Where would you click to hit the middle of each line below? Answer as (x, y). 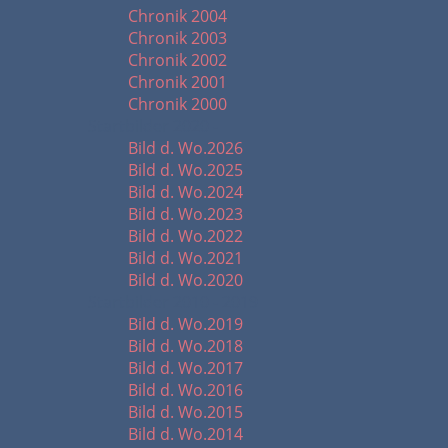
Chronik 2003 (177, 38)
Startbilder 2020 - (153, 126)
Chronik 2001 (177, 82)
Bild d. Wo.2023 (185, 214)
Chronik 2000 (177, 104)
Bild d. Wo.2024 (185, 192)
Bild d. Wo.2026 (185, 148)
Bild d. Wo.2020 (185, 280)
